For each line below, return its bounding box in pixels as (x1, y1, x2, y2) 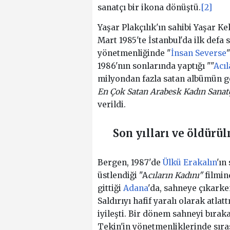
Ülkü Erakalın (162, 157, 217, 167)
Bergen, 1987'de (97, 157, 163, 167)
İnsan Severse (170, 48, 226, 58)
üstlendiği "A (97, 170, 148, 180)
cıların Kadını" (147, 170, 203, 180)
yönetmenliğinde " (97, 48, 171, 58)
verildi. (97, 99, 126, 109)
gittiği (97, 183, 123, 193)
